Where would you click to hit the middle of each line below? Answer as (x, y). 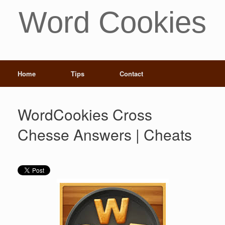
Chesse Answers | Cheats (105, 134)
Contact (131, 74)
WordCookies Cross (85, 114)
